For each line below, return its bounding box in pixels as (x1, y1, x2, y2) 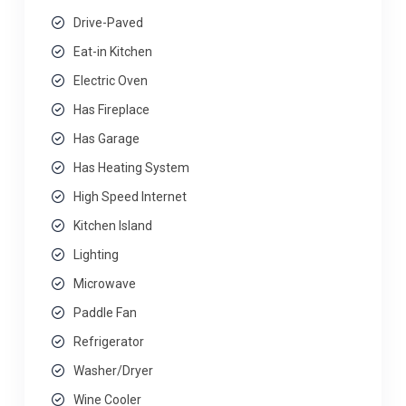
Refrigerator (73, 334, 144, 349)
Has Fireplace (73, 102, 150, 117)
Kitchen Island (73, 218, 152, 233)
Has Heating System (73, 160, 189, 175)
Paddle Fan (73, 305, 137, 320)
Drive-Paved (73, 15, 143, 30)
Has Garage (73, 131, 140, 146)
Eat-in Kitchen (73, 44, 152, 59)
